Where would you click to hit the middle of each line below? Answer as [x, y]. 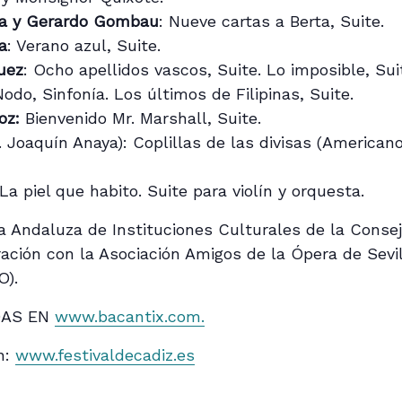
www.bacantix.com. [130, 316]
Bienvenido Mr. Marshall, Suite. [141, 118]
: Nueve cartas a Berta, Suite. [272, 21]
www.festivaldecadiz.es [105, 354]
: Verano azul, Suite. [84, 45]
